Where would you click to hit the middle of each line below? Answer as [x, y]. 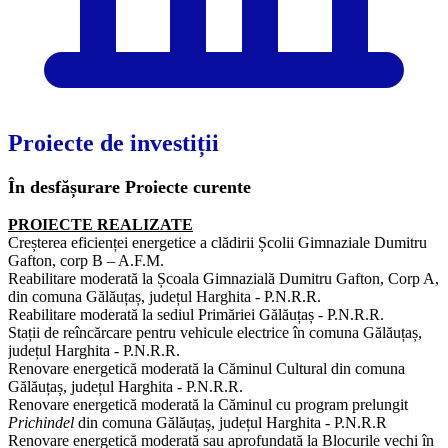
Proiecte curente [185, 186]
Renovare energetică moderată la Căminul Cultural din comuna [206, 368]
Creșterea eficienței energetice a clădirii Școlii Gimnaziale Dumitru [217, 242]
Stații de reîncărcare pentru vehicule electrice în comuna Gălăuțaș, [215, 332]
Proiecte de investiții [113, 142]
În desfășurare [64, 186]
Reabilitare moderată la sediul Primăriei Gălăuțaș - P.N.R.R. [196, 314]
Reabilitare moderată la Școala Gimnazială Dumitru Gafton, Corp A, [223, 278]
